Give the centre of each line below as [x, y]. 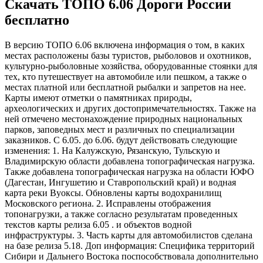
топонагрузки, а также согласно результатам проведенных [121, 214]
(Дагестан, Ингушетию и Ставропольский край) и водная [120, 182]
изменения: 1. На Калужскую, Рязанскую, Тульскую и [112, 150]
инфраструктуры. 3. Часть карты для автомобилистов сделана [129, 235]
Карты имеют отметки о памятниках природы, [98, 97]
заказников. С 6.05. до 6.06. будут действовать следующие [121, 140]
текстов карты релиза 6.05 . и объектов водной [98, 224]
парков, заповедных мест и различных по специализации [120, 129]
